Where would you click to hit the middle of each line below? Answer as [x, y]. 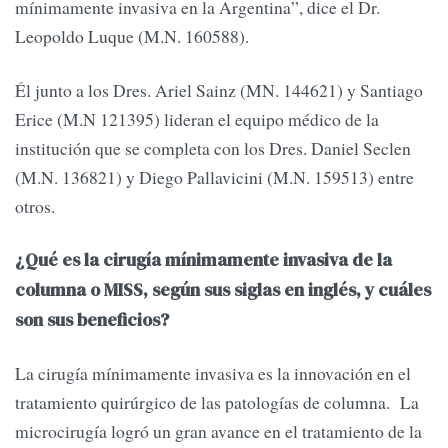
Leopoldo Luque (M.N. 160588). [132, 36]
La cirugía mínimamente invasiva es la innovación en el [213, 373]
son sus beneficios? [92, 320]
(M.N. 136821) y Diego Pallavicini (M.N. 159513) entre [214, 176]
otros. [35, 205]
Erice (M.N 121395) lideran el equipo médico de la [197, 118]
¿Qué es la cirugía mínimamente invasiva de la [203, 260]
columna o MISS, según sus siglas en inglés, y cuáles [223, 290]
